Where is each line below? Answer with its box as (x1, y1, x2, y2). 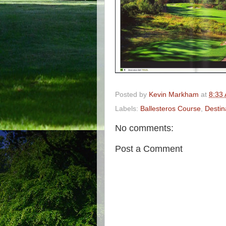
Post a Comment (115, 144, 183, 154)
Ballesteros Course (140, 104, 201, 112)
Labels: (115, 104, 140, 112)
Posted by (115, 90, 149, 98)
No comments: (115, 123, 174, 133)
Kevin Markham (149, 90, 199, 98)
